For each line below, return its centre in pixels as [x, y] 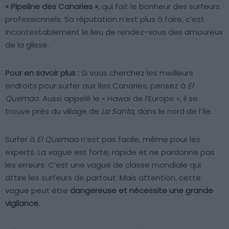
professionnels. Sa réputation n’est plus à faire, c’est [105, 19]
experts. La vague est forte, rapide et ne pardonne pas [110, 152]
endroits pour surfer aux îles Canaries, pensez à [96, 85]
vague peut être [38, 190]
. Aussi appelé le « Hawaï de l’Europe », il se [118, 98]
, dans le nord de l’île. [173, 111]
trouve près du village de [53, 111]
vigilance [22, 203]
